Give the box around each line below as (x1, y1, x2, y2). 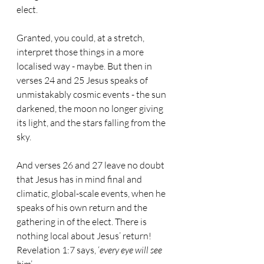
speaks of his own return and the (16, 202, 149, 213)
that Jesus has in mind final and (16, 173, 144, 185)
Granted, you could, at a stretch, (16, 32, 146, 44)
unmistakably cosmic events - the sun (16, 88, 168, 100)
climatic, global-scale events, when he (16, 187, 167, 199)
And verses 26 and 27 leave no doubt (16, 159, 166, 171)
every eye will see (100, 244, 164, 256)
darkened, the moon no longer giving (16, 103, 165, 114)
